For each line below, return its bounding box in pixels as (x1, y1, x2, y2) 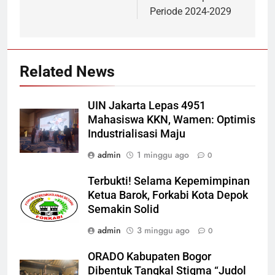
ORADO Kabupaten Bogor (88, 250, 211, 263)
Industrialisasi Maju (88, 128, 185, 141)
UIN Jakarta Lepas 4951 (88, 99, 206, 112)
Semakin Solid (88, 203, 159, 216)
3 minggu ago (137, 224, 190, 237)
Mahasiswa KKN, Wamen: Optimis (88, 114, 255, 126)
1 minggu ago (137, 149, 189, 161)
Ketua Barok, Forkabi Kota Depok (88, 189, 248, 202)
